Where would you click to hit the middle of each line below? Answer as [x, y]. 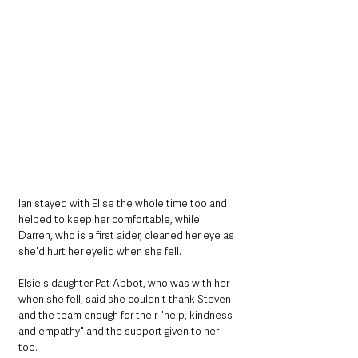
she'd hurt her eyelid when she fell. [100, 251]
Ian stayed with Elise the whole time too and [124, 203]
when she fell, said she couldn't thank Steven [126, 299]
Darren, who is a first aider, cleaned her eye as [127, 235]
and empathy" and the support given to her [120, 331]
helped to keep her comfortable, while [110, 219]
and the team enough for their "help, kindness [127, 315]
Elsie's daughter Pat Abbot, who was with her [125, 283]
